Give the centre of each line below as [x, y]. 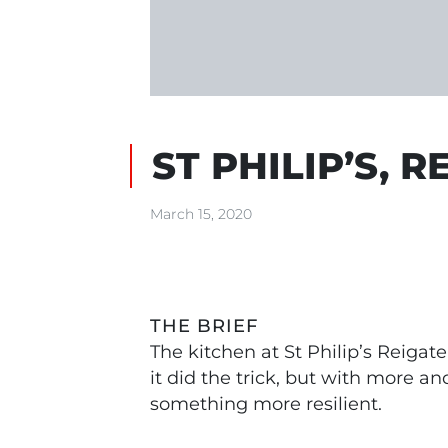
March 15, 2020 [201, 214]
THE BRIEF [204, 325]
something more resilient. [266, 403]
